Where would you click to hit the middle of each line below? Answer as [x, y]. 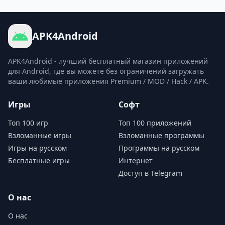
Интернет [136, 160]
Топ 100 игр [28, 123]
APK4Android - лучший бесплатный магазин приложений [108, 61]
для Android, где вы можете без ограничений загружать [106, 71]
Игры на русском [37, 148]
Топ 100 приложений [155, 123]
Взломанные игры [40, 135]
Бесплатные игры [39, 160]
